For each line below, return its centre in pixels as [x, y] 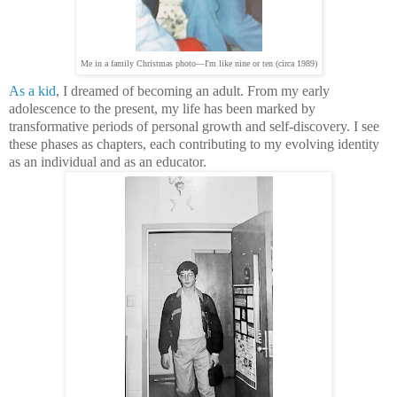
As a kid [32, 90]
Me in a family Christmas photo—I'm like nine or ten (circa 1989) [198, 63]
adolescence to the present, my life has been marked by [162, 108]
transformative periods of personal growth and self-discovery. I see [194, 126]
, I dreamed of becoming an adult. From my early [193, 90]
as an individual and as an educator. [108, 161]
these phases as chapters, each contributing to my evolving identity [194, 144]
